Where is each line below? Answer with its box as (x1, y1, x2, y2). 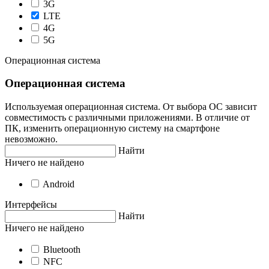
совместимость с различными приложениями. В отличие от (5, 112, 250, 123)
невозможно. (5, 134, 58, 145)
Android (43, 179, 74, 190)
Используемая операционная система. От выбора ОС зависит (5, 101, 257, 112)
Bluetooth (43, 244, 80, 255)
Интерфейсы (5, 199, 57, 210)
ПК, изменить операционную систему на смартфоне (5, 123, 220, 134)
